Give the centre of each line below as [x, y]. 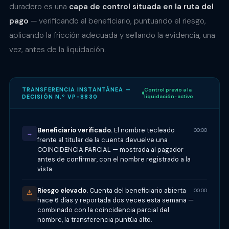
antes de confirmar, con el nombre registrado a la [114, 159]
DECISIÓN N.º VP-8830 [60, 97]
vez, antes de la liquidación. [58, 50]
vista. [45, 169]
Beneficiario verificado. [75, 130]
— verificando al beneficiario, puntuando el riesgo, [117, 21]
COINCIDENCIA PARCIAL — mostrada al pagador [110, 149]
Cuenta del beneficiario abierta [137, 190]
